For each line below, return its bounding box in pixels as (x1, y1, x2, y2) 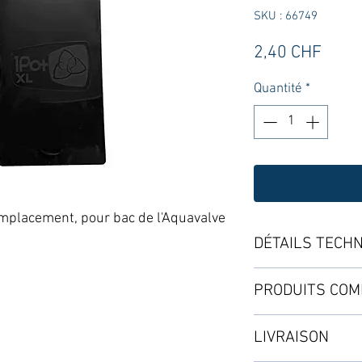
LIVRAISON (254, 327, 329, 347)
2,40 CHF (254, 42, 322, 64)
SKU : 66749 (254, 9, 318, 23)
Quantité (254, 81, 302, 97)
